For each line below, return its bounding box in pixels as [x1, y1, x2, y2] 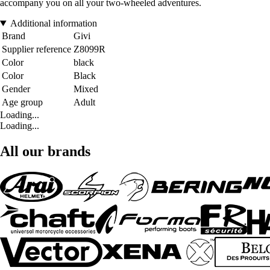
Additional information [10, 18, 97, 29]
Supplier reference [2, 44, 71, 55]
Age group [2, 97, 43, 108]
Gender [2, 84, 30, 95]
